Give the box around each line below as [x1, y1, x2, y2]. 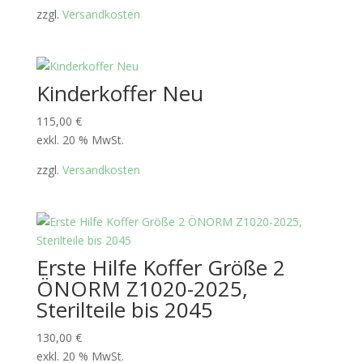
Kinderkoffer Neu [36, 79, 203, 109]
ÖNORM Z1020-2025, [36, 274, 248, 304]
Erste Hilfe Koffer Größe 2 [36, 253, 285, 283]
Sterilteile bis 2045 [36, 295, 213, 325]
